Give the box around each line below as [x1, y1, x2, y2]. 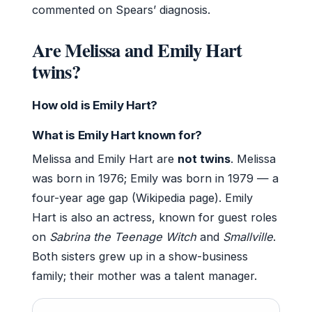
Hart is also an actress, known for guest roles [32, 210, 277, 224]
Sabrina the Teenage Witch [49, 229, 196, 244]
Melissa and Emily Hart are [32, 151, 178, 166]
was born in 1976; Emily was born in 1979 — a [32, 171, 279, 185]
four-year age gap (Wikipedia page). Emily [32, 190, 253, 205]
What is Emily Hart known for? [32, 127, 202, 142]
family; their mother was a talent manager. [32, 268, 257, 283]
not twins [178, 151, 231, 166]
